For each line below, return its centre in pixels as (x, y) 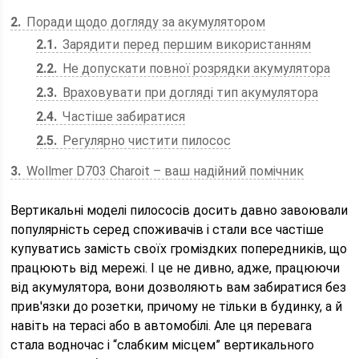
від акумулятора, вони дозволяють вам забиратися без (179, 287)
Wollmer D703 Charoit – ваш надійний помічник (164, 171)
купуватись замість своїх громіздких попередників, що (179, 249)
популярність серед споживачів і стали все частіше (167, 230)
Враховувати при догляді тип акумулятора (189, 93)
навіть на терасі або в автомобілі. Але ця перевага (161, 326)
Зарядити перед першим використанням (186, 44)
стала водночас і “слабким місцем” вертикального (163, 345)
